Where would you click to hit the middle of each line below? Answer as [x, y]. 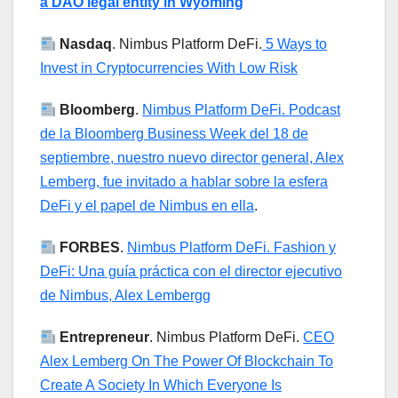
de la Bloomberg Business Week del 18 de [174, 134]
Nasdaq [86, 44]
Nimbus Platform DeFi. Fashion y [232, 248]
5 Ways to [295, 44]
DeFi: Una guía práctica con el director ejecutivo [191, 272]
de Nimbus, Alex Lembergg [125, 296]
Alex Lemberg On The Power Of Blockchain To [187, 362]
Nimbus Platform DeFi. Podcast [242, 110]
